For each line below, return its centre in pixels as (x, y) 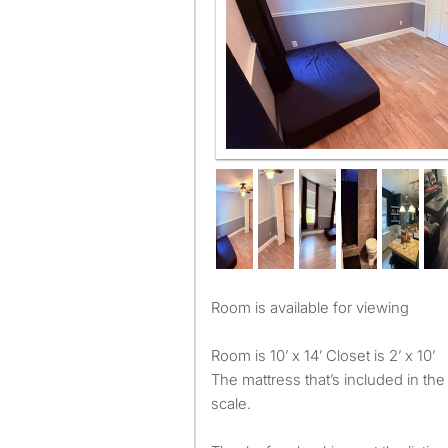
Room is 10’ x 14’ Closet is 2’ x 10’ (323, 355)
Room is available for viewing (314, 307)
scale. (231, 403)
